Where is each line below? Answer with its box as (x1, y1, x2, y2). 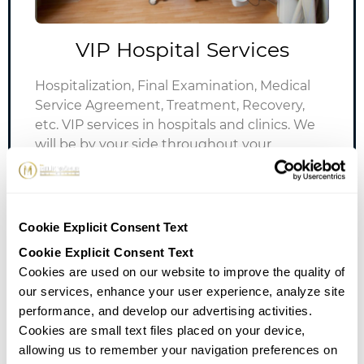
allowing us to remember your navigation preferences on (19, 343, 337, 357)
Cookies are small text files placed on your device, (19, 323, 305, 338)
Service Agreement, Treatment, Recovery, (35, 97, 305, 114)
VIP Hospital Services (75, 37, 289, 63)
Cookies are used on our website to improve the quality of (19, 265, 345, 279)
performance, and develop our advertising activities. (19, 304, 312, 318)
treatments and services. (35, 175, 196, 192)
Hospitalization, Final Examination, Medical (35, 78, 310, 94)
